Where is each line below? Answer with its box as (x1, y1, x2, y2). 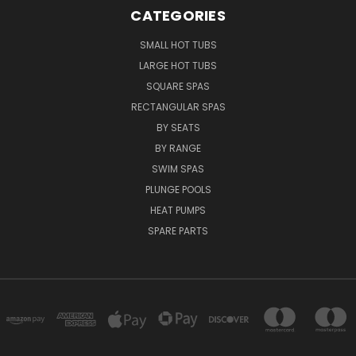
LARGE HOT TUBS (139, 58, 217, 72)
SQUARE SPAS (146, 79, 210, 93)
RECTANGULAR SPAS (130, 99, 226, 114)
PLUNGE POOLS (145, 182, 211, 196)
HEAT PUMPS (150, 203, 206, 217)
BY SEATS (156, 120, 200, 134)
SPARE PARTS (148, 223, 208, 238)
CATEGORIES (130, 5, 226, 25)
